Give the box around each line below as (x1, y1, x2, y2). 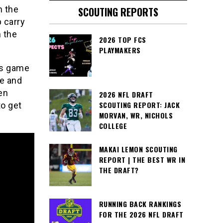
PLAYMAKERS (99, 45, 141, 55)
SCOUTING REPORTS (78, 4, 158, 19)
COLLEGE (99, 120, 127, 131)
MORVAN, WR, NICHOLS (99, 110, 173, 120)
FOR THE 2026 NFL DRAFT (99, 209, 184, 220)
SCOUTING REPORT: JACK (99, 100, 180, 110)
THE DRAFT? (99, 165, 139, 175)
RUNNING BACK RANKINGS (99, 199, 181, 209)
